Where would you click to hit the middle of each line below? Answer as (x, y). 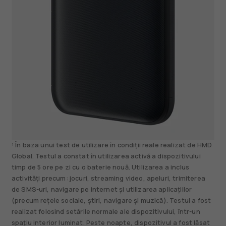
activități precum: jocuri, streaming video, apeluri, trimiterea (108, 179)
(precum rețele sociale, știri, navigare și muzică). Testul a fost (111, 201)
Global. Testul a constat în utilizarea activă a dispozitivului (106, 156)
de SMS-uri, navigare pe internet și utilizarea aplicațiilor (102, 190)
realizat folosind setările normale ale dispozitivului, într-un (106, 212)
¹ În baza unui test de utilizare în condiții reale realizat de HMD (112, 145)
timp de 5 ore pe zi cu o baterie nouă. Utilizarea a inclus (100, 167)
